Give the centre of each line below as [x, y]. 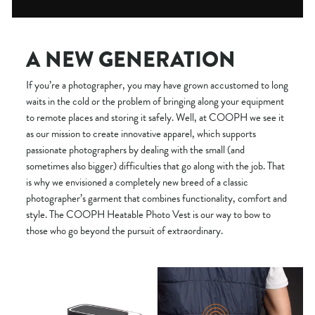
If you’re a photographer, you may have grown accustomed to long [157, 85]
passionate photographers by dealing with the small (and [135, 149]
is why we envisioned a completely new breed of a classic [137, 182]
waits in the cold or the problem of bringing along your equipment [155, 101]
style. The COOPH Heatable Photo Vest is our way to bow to [148, 214]
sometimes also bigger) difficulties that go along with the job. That [155, 166]
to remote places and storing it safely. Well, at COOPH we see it [155, 117]
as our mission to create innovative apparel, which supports [141, 133]
